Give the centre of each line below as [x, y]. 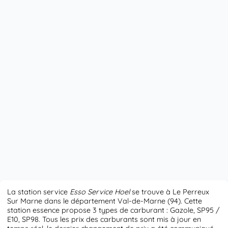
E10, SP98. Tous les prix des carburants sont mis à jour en [104, 220]
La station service [39, 192]
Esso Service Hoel [100, 192]
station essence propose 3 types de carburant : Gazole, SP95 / [114, 210]
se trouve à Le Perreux [170, 192]
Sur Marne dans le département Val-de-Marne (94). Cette [105, 201]
